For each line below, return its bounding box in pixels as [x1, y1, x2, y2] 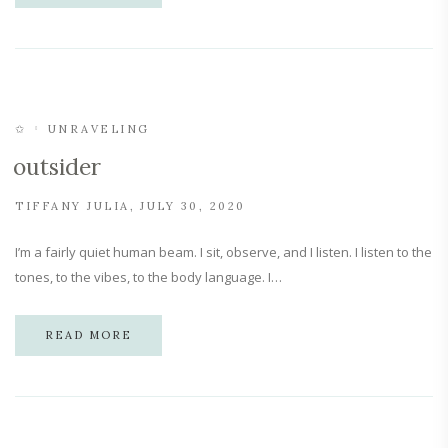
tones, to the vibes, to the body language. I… [15, 268, 282, 286]
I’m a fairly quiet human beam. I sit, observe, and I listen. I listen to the [15, 243, 432, 261]
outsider [13, 152, 101, 181]
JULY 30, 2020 [140, 199, 246, 213]
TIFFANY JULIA [15, 199, 130, 213]
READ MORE [45, 328, 132, 342]
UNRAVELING [47, 122, 150, 136]
